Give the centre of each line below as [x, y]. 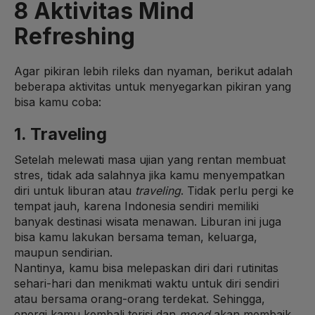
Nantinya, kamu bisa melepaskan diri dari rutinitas [146, 268]
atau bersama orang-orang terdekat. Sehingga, [140, 298]
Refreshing [75, 36]
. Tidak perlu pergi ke [237, 190]
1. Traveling [60, 134]
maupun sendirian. [65, 252]
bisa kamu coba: [58, 102]
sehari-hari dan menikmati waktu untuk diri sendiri [147, 283]
